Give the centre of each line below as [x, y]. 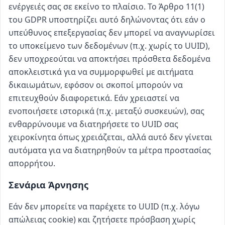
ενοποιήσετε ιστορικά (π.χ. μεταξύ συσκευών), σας [106, 111]
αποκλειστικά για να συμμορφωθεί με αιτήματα [101, 72]
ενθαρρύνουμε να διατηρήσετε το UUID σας [93, 124]
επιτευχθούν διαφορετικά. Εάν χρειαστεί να [94, 98]
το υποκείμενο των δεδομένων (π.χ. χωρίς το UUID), [109, 46]
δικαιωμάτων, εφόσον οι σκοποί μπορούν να [96, 85]
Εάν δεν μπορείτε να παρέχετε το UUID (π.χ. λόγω [104, 206]
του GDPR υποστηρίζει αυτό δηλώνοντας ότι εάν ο [107, 20]
